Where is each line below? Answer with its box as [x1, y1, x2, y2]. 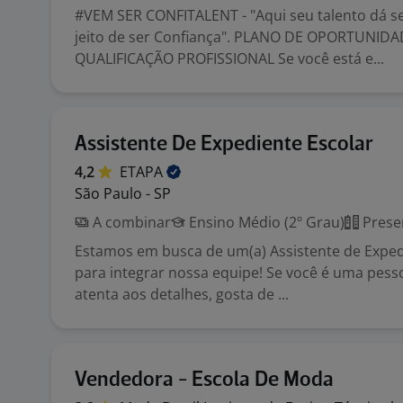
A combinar [89, 212, 171, 232]
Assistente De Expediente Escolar [75, 134, 373, 155]
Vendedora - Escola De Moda [75, 370, 334, 390]
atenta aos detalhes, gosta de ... [75, 284, 289, 304]
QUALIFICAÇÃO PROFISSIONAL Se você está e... [75, 49, 384, 68]
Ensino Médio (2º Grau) [185, 212, 345, 232]
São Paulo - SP [75, 184, 171, 203]
